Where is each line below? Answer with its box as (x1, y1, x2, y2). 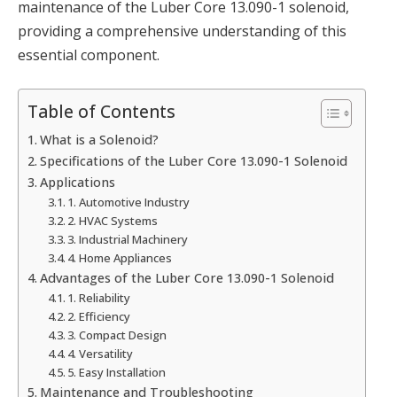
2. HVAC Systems (67, 213, 159, 230)
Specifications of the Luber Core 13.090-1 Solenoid (39, 152, 347, 170)
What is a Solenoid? (39, 131, 159, 149)
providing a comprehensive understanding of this (18, 20, 346, 41)
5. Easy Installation (67, 364, 167, 381)
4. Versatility (67, 346, 134, 362)
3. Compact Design (67, 327, 167, 344)
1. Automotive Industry (67, 194, 191, 211)
